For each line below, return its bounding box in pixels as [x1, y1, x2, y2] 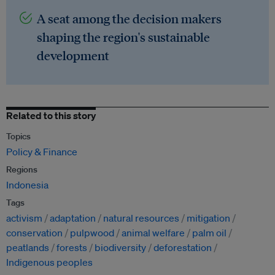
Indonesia [6, 179, 48, 192]
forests [56, 241, 87, 254]
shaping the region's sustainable [37, 29, 210, 45]
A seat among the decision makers [37, 10, 222, 27]
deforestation [153, 241, 212, 254]
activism [6, 212, 42, 225]
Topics [6, 131, 31, 142]
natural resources [103, 212, 179, 225]
